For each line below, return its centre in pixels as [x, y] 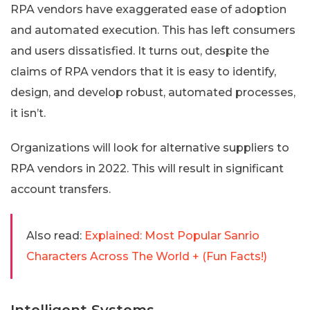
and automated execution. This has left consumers [153, 30]
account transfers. [61, 189]
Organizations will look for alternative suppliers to [150, 147]
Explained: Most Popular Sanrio [172, 235]
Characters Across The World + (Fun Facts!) [147, 256]
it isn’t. [28, 113]
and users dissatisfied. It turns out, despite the [140, 51]
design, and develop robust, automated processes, [153, 92]
